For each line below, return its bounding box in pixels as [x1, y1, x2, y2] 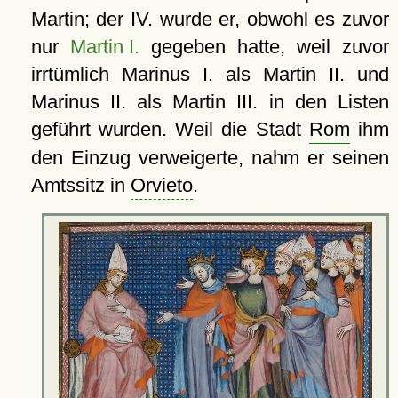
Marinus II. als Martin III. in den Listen [30, 91, 389, 114]
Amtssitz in [30, 174, 131, 197]
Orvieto [130, 174, 193, 197]
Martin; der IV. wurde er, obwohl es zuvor [30, 8, 389, 31]
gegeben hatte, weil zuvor [139, 36, 390, 59]
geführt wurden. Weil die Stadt [30, 118, 309, 141]
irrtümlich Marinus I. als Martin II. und [30, 63, 389, 86]
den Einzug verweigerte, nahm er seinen [30, 147, 389, 170]
